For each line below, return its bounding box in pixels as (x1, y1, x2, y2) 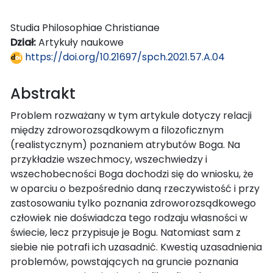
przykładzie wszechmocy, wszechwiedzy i (10, 152, 207, 166)
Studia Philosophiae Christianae (10, 20, 160, 35)
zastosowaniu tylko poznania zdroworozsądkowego (10, 196, 256, 210)
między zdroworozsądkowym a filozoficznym (10, 122, 224, 137)
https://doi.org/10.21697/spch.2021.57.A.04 (23, 49, 225, 64)
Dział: (10, 35, 38, 49)
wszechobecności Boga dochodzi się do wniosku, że (10, 166, 253, 181)
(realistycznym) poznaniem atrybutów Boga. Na (10, 137, 240, 152)
